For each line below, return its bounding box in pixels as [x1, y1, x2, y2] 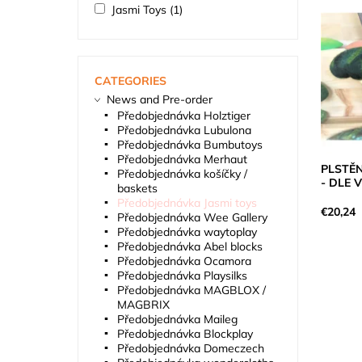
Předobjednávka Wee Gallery [116, 210, 267, 225]
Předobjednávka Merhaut [116, 152, 247, 167]
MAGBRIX [116, 297, 170, 313]
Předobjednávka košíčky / [116, 166, 247, 182]
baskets [116, 181, 158, 196]
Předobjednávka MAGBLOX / [116, 283, 266, 298]
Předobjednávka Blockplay [116, 326, 253, 342]
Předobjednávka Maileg [116, 312, 238, 327]
